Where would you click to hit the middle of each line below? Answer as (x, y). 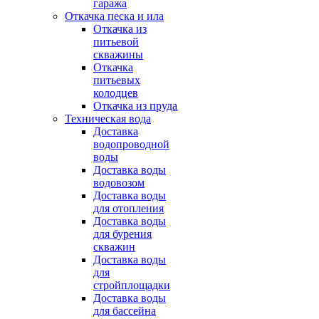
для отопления (129, 208)
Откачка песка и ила (114, 16)
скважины (118, 54)
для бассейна (125, 311)
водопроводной (131, 144)
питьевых (117, 80)
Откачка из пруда (135, 106)
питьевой (116, 42)
